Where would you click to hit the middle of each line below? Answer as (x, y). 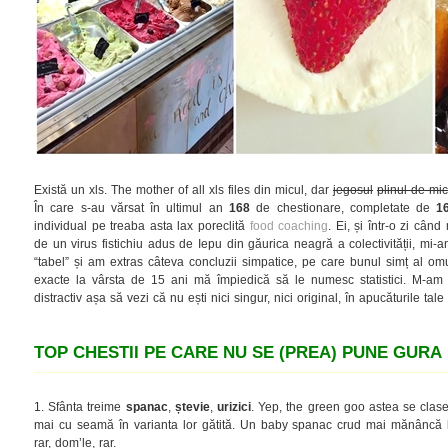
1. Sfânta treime (80, 406)
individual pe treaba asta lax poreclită (142, 225)
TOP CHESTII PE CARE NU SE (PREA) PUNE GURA (238, 352)
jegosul (353, 189)
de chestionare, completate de (343, 207)
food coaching (289, 225)
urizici (233, 406)
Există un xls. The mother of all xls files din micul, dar (183, 189)
